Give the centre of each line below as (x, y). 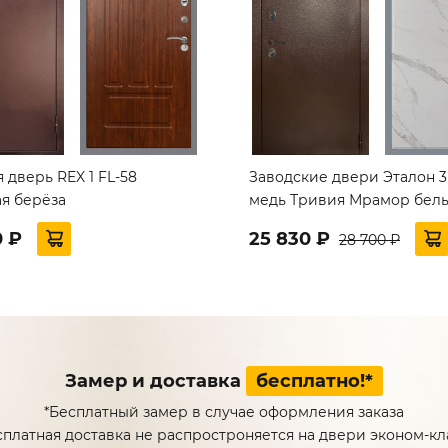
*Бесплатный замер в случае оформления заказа (224, 411)
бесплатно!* (314, 380)
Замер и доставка (155, 380)
